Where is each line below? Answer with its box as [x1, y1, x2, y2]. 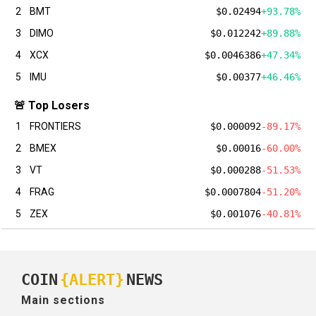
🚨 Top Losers [14, 98, 90, 112]
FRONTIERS [30, 120, 81, 132]
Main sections [21, 293, 105, 307]
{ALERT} [60, 271, 124, 289]
